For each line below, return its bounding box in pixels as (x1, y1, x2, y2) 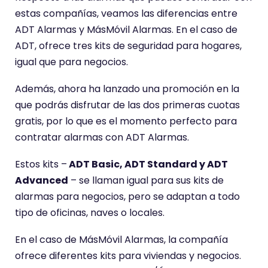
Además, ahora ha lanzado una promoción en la (15, 82, 239, 96)
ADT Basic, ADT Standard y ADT (67, 157, 228, 171)
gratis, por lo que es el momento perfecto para (15, 114, 237, 128)
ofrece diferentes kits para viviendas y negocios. (15, 249, 241, 263)
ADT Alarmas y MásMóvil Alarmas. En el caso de (15, 23, 237, 36)
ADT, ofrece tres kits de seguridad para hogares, (15, 39, 242, 53)
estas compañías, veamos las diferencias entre (15, 7, 237, 20)
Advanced (15, 173, 68, 187)
